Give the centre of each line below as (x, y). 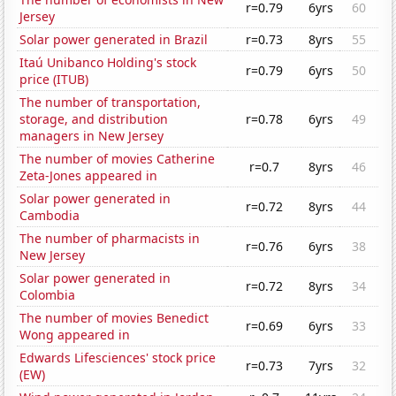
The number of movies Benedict (114, 318)
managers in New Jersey (92, 136)
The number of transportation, (110, 103)
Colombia (48, 295)
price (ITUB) (54, 80)
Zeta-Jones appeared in (89, 176)
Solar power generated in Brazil (114, 40)
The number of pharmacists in (110, 239)
